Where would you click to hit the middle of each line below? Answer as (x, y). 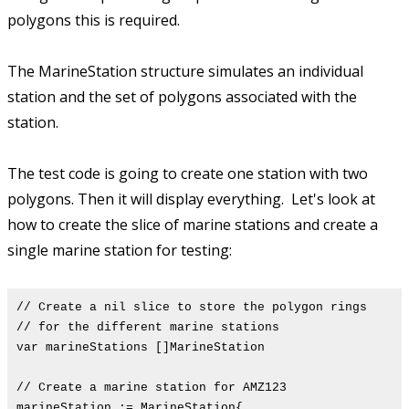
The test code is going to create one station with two (188, 174)
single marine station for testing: (120, 251)
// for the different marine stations (148, 328)
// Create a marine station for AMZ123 (152, 388)
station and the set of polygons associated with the (182, 97)
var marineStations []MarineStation (141, 348)
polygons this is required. (94, 21)
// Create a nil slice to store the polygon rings (192, 308)
